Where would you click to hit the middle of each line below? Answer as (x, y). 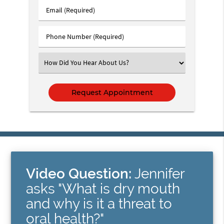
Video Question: (79, 173)
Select (55, 62)
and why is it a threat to (99, 203)
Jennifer (158, 173)
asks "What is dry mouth (103, 188)
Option (57, 83)
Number (59, 46)
